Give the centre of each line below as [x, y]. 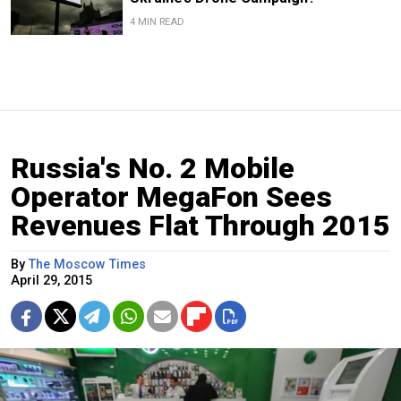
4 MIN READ [157, 21]
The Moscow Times [87, 264]
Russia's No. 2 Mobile [153, 168]
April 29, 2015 [51, 280]
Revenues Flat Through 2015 [200, 225]
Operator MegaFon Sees [171, 196]
